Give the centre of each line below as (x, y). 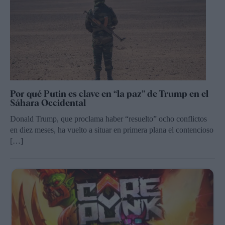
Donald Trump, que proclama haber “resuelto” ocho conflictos (108, 119)
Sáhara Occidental (48, 103)
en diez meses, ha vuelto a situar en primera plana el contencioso (112, 130)
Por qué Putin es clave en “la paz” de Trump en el (109, 94)
